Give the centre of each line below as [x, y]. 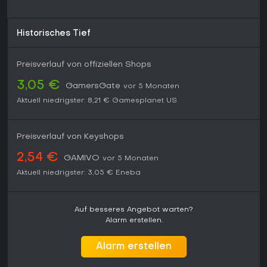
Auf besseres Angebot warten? [134, 210]
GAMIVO [82, 159]
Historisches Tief [54, 34]
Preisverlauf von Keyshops [70, 137]
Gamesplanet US [145, 101]
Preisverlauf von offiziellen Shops [84, 65]
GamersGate [93, 86]
